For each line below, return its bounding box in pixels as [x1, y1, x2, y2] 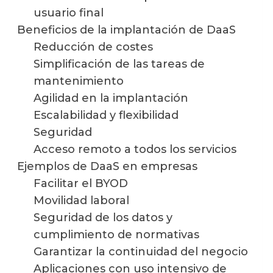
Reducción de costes [34, 40, 154, 54]
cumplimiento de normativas [34, 227, 200, 241]
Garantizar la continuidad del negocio [34, 244, 249, 258]
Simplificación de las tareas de [34, 57, 205, 71]
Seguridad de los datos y [34, 210, 173, 224]
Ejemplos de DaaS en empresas [17, 159, 198, 173]
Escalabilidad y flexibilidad [34, 108, 179, 122]
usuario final [34, 5, 104, 19]
